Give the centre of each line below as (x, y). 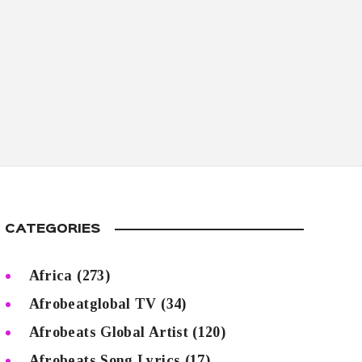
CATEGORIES (53, 230)
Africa (51, 276)
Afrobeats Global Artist (108, 333)
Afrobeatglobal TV (93, 304)
